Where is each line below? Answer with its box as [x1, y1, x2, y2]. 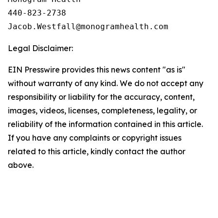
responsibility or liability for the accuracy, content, [8, 92, 195, 102]
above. [8, 160, 34, 170]
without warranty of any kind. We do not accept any [8, 78, 203, 88]
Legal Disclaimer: [8, 43, 73, 53]
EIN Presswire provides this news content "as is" [8, 65, 185, 74]
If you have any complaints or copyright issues [8, 133, 182, 143]
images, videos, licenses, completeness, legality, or [8, 106, 197, 115]
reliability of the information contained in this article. [8, 119, 203, 129]
